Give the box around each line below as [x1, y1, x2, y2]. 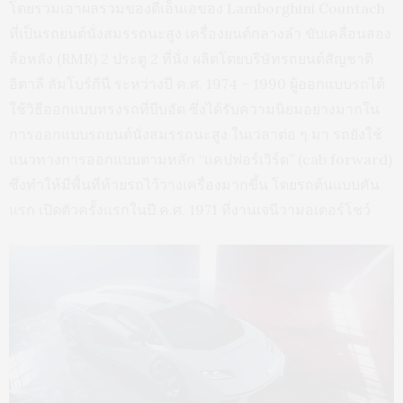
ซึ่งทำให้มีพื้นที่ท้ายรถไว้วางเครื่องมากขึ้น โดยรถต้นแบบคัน [9, 175, 380, 194]
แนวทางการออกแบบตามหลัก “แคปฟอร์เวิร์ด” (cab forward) [9, 150, 392, 169]
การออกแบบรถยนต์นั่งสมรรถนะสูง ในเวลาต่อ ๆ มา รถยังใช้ [9, 125, 382, 144]
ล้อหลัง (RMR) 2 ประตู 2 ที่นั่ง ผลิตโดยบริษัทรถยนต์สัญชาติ [9, 49, 373, 68]
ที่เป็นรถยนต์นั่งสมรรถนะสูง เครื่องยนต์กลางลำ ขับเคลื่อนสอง [9, 24, 391, 43]
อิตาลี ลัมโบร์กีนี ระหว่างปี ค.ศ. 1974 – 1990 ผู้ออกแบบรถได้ [9, 75, 385, 94]
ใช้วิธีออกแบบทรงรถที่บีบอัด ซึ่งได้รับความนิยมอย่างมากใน [9, 100, 380, 119]
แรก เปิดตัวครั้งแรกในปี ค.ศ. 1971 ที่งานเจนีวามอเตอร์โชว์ [9, 201, 371, 219]
